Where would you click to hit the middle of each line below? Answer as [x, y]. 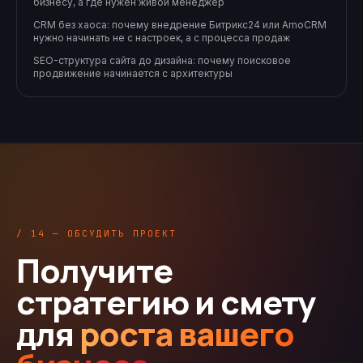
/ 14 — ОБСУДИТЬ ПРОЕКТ [96, 234]
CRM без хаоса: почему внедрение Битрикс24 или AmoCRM [180, 25]
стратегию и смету [166, 302]
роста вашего [187, 334]
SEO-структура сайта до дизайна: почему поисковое [162, 61]
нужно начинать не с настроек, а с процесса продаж [162, 38]
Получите [94, 271]
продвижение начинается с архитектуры [133, 74]
